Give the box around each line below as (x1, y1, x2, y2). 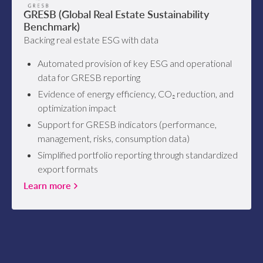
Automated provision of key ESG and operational (38, 58, 232, 69)
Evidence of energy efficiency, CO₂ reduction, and (38, 88, 234, 100)
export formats (38, 163, 99, 175)
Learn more (23, 180, 72, 191)
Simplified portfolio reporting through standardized (38, 149, 238, 161)
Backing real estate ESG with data (23, 34, 159, 46)
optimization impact (38, 102, 117, 114)
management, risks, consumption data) (38, 133, 190, 144)
